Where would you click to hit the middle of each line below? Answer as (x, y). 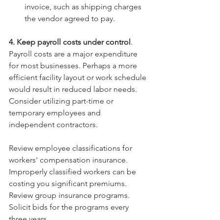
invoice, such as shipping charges (84, 7)
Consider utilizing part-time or (62, 101)
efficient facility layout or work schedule (79, 77)
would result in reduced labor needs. (74, 89)
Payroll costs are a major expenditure (74, 54)
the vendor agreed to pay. (71, 18)
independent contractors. (53, 124)
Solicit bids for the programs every (70, 207)
